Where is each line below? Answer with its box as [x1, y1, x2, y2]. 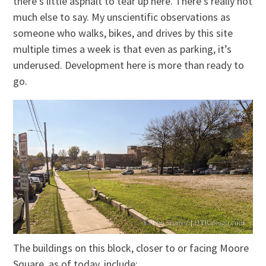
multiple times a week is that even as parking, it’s [13, 42, 232, 56]
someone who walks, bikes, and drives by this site [13, 26, 233, 40]
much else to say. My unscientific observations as [13, 9, 231, 24]
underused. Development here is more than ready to [13, 58, 245, 72]
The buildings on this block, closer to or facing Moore [13, 241, 249, 255]
